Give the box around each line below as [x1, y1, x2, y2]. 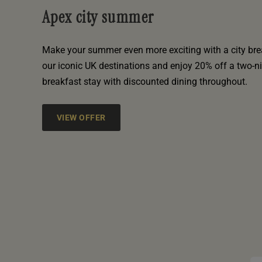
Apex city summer [42, 6, 154, 29]
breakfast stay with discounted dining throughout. [42, 76, 247, 88]
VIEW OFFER [57, 113, 106, 123]
